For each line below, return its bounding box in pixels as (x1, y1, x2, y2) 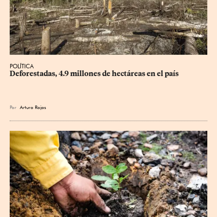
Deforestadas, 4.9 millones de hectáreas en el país (10, 69, 179, 78)
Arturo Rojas (20, 104, 46, 110)
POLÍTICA (10, 62, 34, 70)
